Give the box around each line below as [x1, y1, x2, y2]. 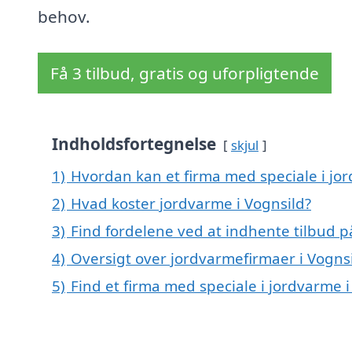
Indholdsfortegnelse [52, 133, 216, 156]
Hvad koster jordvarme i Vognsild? [71, 193, 311, 214]
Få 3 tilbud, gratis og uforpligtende [50, 62, 319, 85]
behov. [38, 5, 90, 28]
